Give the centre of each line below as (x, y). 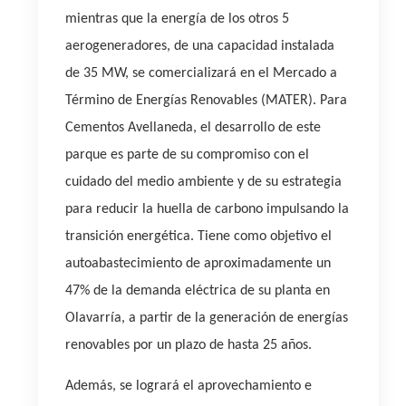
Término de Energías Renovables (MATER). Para (206, 101)
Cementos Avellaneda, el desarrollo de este (193, 128)
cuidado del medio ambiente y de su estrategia (203, 182)
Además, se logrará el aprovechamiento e (188, 386)
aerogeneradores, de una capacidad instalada (200, 46)
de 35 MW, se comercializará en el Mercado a (201, 73)
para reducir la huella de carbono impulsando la (207, 209)
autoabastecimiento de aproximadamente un (198, 264)
